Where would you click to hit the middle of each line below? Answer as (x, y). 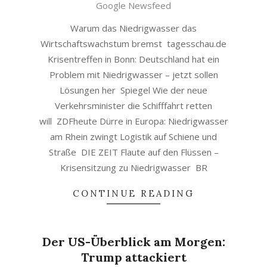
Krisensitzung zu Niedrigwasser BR (133, 167)
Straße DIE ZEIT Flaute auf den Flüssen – (133, 152)
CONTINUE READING (133, 193)
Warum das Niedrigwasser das (133, 28)
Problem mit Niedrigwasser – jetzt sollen (133, 74)
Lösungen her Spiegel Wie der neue (133, 90)
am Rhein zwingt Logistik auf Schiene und (133, 136)
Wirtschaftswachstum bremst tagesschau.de (133, 44)
